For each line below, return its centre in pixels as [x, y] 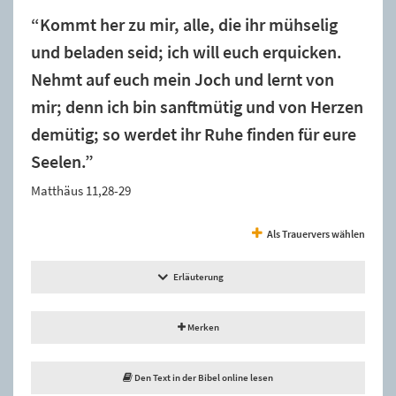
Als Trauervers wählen [316, 233]
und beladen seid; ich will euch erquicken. [187, 52]
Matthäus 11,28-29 [81, 190]
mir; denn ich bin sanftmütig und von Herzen [197, 107]
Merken [202, 327]
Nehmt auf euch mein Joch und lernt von [183, 79]
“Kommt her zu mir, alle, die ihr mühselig [184, 24]
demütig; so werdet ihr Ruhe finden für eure [194, 134]
